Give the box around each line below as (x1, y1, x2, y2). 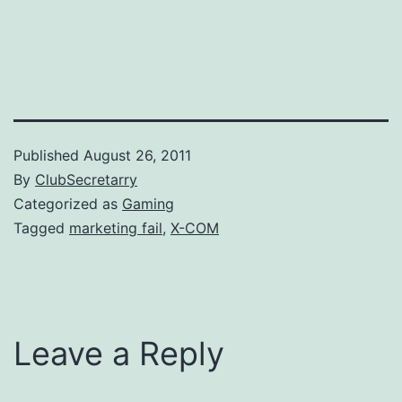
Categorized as (13, 194, 122, 213)
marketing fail (69, 218, 162, 237)
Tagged (13, 218, 69, 237)
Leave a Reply (13, 333, 224, 373)
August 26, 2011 (83, 145, 191, 164)
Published (13, 145, 83, 164)
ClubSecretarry (35, 170, 137, 188)
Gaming (122, 194, 174, 213)
